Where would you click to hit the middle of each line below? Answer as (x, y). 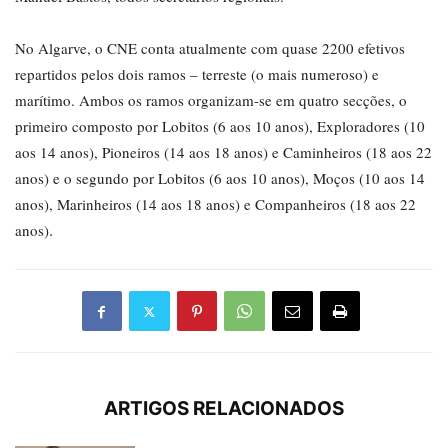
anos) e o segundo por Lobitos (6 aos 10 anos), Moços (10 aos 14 (220, 178)
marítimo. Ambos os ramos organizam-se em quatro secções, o (211, 100)
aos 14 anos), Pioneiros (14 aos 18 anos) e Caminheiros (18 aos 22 (223, 152)
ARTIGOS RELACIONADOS (224, 409)
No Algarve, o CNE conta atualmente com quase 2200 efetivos (210, 48)
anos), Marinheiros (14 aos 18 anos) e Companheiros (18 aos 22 (215, 204)
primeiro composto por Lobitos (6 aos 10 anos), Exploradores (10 (220, 126)
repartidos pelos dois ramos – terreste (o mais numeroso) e (197, 74)
